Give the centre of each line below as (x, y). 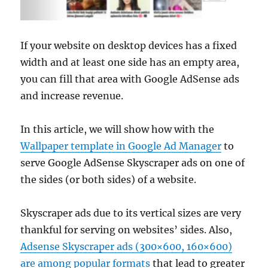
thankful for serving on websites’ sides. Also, (127, 230)
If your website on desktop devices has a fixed (129, 46)
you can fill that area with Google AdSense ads (130, 79)
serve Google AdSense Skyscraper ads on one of (133, 163)
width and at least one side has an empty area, (130, 63)
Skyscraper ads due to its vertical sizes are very (131, 213)
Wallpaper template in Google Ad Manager (121, 146)
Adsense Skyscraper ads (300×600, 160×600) (127, 247)
